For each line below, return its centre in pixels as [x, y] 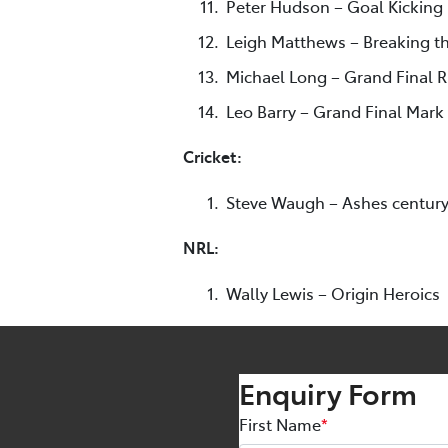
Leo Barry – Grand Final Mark [335, 110]
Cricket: [212, 156]
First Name [280, 424]
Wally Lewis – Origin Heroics [333, 292]
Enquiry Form [328, 393]
